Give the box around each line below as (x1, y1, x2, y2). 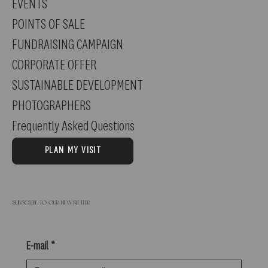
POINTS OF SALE (12, 17, 85, 32)
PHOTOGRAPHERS (12, 98, 91, 113)
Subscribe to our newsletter (12, 199, 90, 206)
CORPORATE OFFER (12, 57, 96, 72)
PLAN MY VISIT (44, 146, 102, 156)
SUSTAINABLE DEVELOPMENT (12, 78, 143, 93)
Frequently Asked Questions (12, 118, 135, 133)
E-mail (26, 240, 48, 252)
